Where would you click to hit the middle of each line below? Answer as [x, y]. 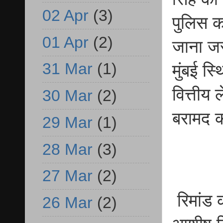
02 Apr [65, 15]
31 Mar [67, 69]
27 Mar [67, 176]
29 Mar [67, 122]
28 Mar [67, 149]
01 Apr [65, 42]
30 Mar [67, 96]
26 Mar [67, 203]
